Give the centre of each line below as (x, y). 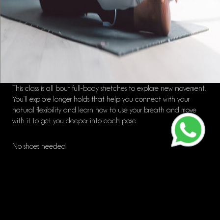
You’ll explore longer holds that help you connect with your (101, 99)
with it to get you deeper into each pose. (75, 121)
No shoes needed (39, 147)
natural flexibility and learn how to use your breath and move (104, 110)
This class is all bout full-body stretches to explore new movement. (109, 89)
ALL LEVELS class (38, 198)
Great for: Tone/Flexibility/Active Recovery (74, 172)
